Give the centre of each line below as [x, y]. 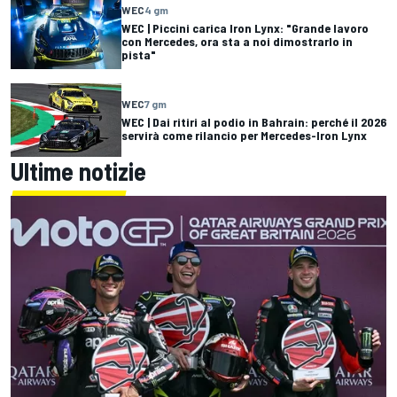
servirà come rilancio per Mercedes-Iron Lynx [244, 136]
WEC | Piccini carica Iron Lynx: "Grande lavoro [245, 27]
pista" [139, 54]
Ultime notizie [78, 171]
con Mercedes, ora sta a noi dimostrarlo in [237, 41]
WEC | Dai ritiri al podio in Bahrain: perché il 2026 [254, 122]
